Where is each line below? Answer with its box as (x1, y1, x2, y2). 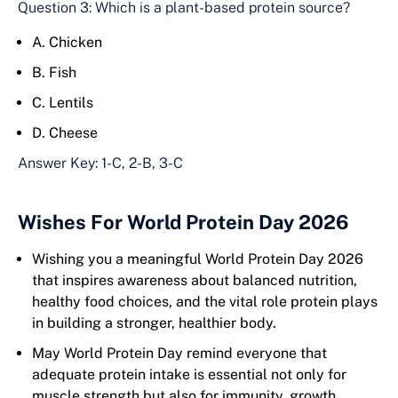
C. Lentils (32, 94, 93, 112)
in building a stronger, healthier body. (32, 314, 276, 332)
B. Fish (32, 64, 76, 82)
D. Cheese (32, 124, 98, 142)
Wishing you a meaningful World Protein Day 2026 (32, 251, 363, 268)
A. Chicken (32, 34, 102, 52)
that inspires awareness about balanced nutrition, (32, 272, 357, 290)
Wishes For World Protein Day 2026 (18, 211, 349, 235)
